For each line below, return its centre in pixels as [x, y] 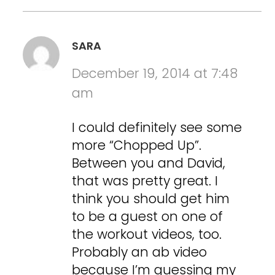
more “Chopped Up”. [137, 145]
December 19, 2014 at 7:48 [155, 73]
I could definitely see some [157, 127]
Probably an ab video [140, 252]
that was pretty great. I [145, 180]
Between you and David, [149, 163]
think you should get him [151, 198]
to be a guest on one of [148, 216]
